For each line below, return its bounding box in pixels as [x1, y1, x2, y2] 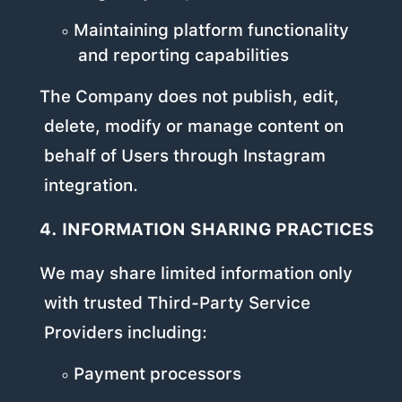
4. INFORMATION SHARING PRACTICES [39, 219, 374, 240]
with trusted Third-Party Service [44, 293, 311, 314]
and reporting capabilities [77, 45, 289, 66]
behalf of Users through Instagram [44, 145, 327, 167]
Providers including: [44, 322, 208, 344]
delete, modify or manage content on [44, 116, 345, 137]
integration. [44, 175, 139, 197]
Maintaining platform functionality [73, 20, 349, 41]
